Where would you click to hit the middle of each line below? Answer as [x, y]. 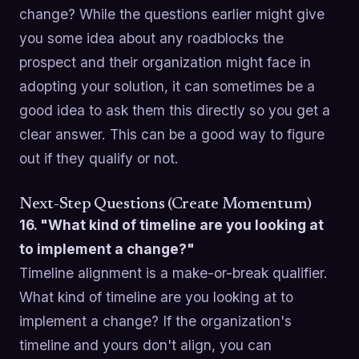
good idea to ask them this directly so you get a [175, 111]
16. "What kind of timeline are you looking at [171, 225]
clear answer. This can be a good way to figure [172, 135]
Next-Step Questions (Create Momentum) [165, 205]
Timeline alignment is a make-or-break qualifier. [173, 273]
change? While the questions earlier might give [172, 14]
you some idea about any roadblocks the [151, 38]
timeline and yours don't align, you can [145, 345]
